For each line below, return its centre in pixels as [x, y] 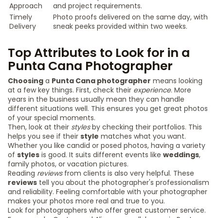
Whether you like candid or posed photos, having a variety [107, 145]
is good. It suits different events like [101, 155]
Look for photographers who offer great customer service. [107, 210]
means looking [177, 81]
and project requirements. [98, 6]
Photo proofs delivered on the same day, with [130, 17]
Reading [22, 173]
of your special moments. [52, 118]
